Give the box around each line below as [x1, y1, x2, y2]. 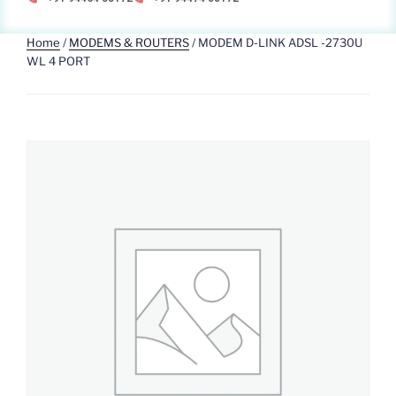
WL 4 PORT [27, 53, 90, 68]
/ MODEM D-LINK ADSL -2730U [189, 34, 362, 49]
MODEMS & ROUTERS [69, 34, 189, 49]
